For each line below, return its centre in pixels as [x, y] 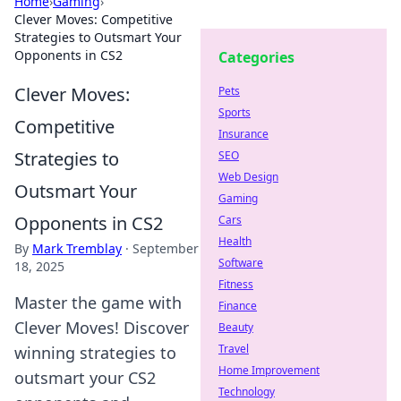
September [166, 248]
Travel [234, 349]
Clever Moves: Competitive [94, 19]
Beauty [236, 327]
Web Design [248, 177]
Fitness [236, 284]
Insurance [243, 134]
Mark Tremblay [77, 248]
